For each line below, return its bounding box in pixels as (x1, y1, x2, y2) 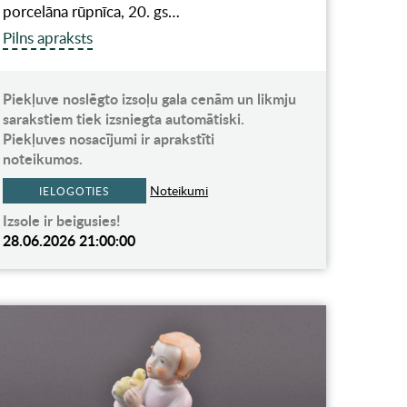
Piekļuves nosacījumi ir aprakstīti (3, 127, 215, 149)
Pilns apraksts (3, 26, 94, 48)
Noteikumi (150, 181, 209, 199)
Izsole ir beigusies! (3, 209, 122, 231)
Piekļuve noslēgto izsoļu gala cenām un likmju (3, 87, 297, 109)
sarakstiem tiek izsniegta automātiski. (3, 107, 245, 129)
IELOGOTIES (39, 183, 111, 198)
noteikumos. (3, 147, 84, 169)
